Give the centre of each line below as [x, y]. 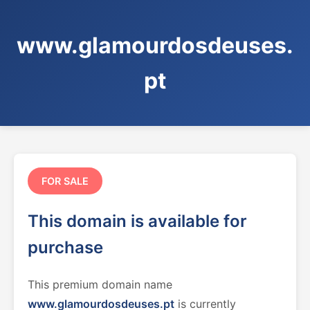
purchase [65, 247]
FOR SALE [65, 181]
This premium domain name [100, 284]
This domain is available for [137, 221]
